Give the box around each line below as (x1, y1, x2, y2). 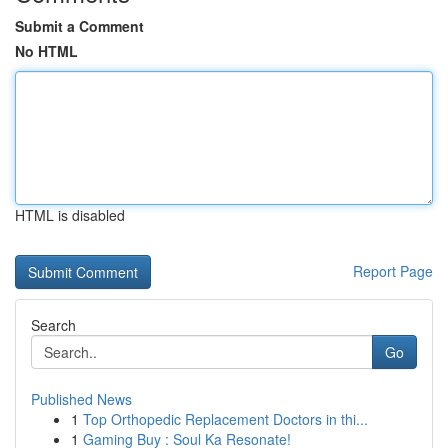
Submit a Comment (15, 16, 144, 36)
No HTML (15, 41, 78, 61)
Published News (31, 389, 132, 409)
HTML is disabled (15, 205, 125, 225)
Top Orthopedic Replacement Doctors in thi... (83, 409, 368, 429)
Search (31, 315, 76, 335)
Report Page (353, 261, 433, 281)
